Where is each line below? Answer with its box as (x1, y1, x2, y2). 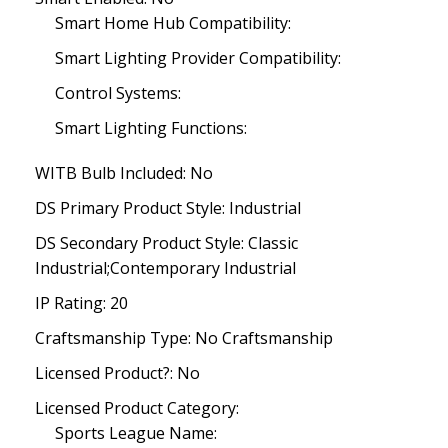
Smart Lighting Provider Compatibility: (55, 47, 341, 69)
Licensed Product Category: (35, 397, 239, 419)
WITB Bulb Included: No (35, 162, 213, 184)
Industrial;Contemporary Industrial (35, 257, 296, 279)
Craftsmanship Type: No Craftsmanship (35, 327, 333, 349)
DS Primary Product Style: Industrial (35, 197, 301, 219)
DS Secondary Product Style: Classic (35, 232, 298, 254)
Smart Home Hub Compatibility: (55, 12, 291, 34)
